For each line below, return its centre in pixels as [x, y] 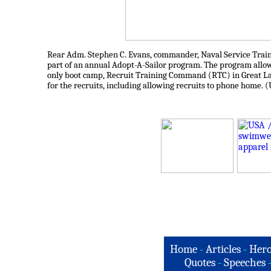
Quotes [200, 263]
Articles [223, 249]
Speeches [244, 263]
